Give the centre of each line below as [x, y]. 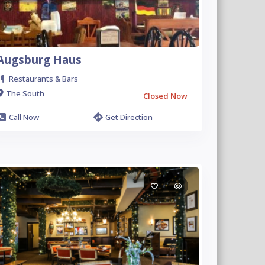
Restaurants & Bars [43, 79]
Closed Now [165, 96]
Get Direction [129, 117]
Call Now [24, 117]
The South [25, 93]
